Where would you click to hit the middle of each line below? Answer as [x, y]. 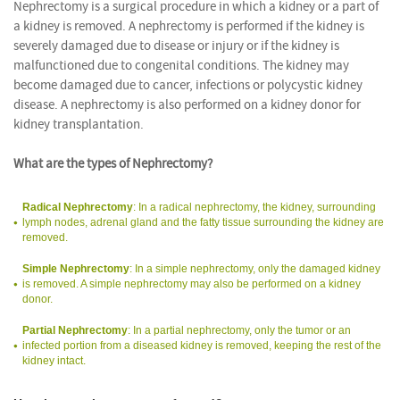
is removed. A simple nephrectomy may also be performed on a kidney [192, 283]
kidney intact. [54, 360]
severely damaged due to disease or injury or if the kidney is [176, 46]
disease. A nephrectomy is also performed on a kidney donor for [187, 104]
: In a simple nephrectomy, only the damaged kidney [255, 268]
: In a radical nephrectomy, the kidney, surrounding [254, 207]
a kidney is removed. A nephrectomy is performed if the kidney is [189, 26]
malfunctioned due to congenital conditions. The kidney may [181, 65]
